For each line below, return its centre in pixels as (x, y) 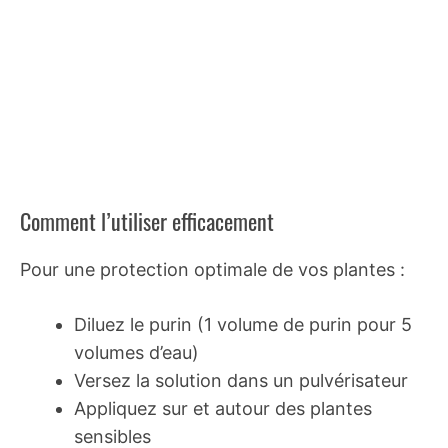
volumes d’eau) (136, 352)
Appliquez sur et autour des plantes (223, 408)
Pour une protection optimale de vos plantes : (212, 269)
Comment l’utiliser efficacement (147, 220)
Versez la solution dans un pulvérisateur (241, 380)
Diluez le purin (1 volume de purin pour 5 (243, 324)
